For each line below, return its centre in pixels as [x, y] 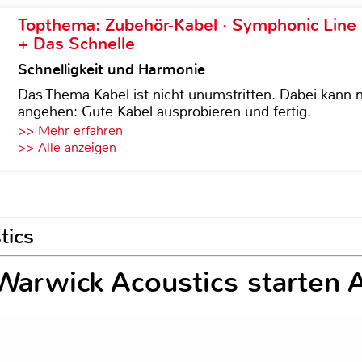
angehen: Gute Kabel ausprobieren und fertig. [164, 112]
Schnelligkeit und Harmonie [112, 69]
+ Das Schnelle [76, 44]
